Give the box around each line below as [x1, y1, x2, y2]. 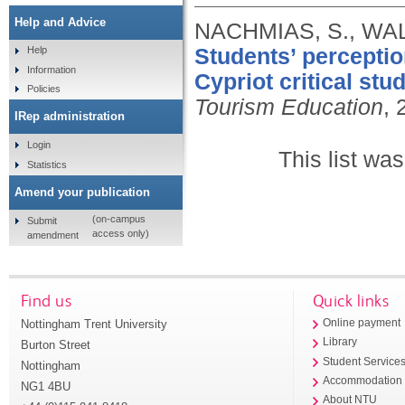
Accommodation [323, 374, 403, 386]
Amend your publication [14, 184, 150, 199]
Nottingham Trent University [20, 316, 167, 331]
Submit [26, 214, 57, 226]
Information [26, 63, 76, 75]
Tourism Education [194, 94, 383, 119]
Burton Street [20, 337, 90, 352]
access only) [91, 228, 149, 240]
